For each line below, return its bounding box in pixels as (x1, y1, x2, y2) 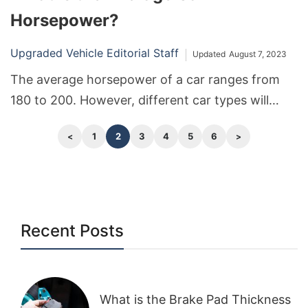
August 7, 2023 (229, 48, 287, 59)
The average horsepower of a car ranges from (10, 71, 280, 87)
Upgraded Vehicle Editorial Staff (10, 45, 179, 60)
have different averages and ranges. (10, 113, 221, 128)
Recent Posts (21, 220, 124, 241)
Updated (192, 48, 225, 59)
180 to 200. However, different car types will (10, 92, 269, 107)
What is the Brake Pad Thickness (100, 291, 291, 307)
